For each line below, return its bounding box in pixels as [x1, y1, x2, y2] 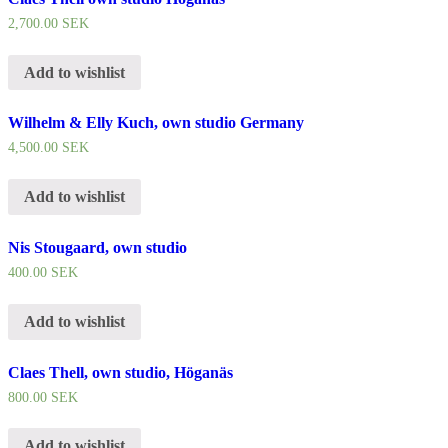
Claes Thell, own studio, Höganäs [8, 363, 233, 381]
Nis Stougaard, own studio [8, 239, 187, 256]
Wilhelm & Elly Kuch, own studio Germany [8, 114, 304, 132]
